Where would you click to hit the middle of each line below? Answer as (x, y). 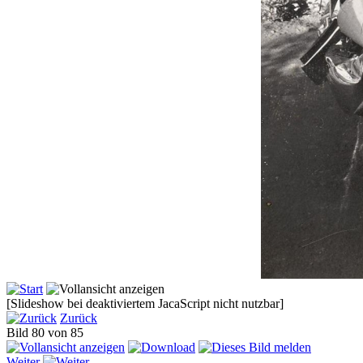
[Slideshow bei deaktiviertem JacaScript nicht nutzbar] (145, 303)
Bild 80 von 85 (48, 332)
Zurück (79, 318)
